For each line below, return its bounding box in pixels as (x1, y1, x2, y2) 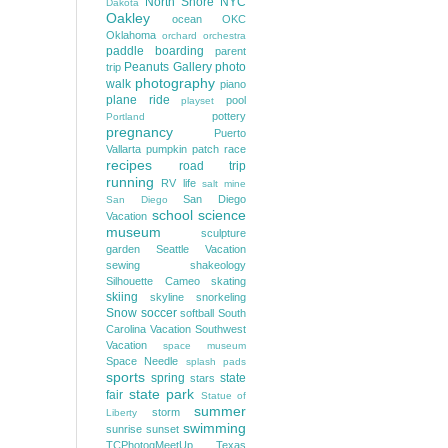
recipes (106, 157, 152, 173)
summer (194, 403, 246, 419)
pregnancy (106, 124, 173, 140)
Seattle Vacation (156, 243, 246, 255)
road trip (178, 159, 246, 173)
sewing (106, 259, 140, 271)
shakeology (190, 259, 246, 271)
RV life (161, 177, 196, 189)
